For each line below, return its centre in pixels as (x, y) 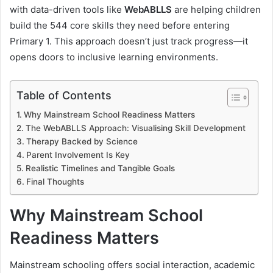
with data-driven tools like (67, 9)
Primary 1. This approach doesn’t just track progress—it (129, 41)
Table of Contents (64, 95)
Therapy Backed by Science (82, 141)
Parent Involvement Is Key (78, 154)
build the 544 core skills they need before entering (120, 25)
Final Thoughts (55, 181)
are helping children (216, 9)
